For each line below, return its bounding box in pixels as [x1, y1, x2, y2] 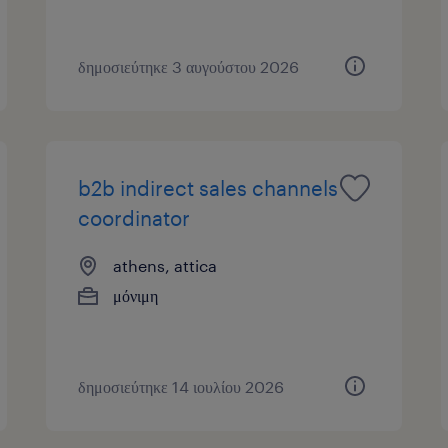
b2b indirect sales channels [78, 175, 339, 200]
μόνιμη [113, 285, 159, 305]
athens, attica [113, 255, 218, 275]
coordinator [78, 205, 191, 230]
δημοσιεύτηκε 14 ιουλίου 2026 [78, 376, 285, 396]
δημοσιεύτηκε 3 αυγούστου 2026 [78, 56, 300, 76]
